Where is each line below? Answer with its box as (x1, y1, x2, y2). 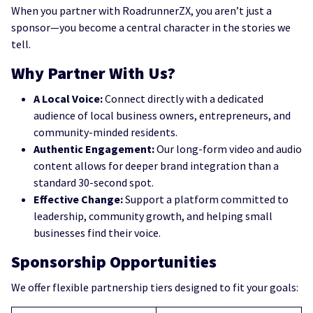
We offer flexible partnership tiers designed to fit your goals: (11, 279, 298, 294)
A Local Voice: (34, 91, 103, 105)
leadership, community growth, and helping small (34, 208, 272, 223)
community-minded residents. (34, 124, 177, 139)
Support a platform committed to (123, 191, 289, 206)
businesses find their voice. (34, 225, 161, 240)
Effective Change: (34, 191, 123, 206)
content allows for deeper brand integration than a (34, 158, 279, 173)
